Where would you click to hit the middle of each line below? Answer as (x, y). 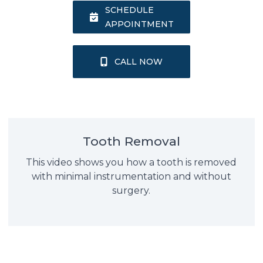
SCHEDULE (129, 10)
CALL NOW (139, 62)
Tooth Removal (131, 141)
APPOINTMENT (139, 24)
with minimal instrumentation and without (131, 176)
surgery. (131, 190)
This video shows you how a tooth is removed (131, 162)
